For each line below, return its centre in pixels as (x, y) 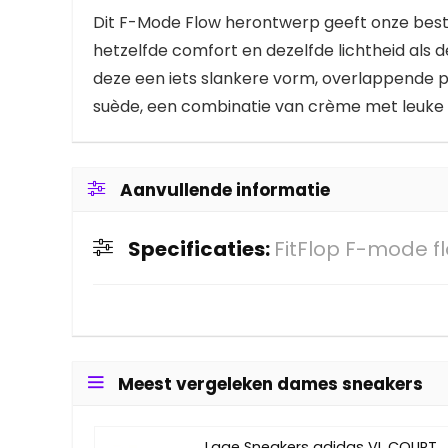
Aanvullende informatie (225, 189)
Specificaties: (201, 248)
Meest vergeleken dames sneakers (270, 383)
